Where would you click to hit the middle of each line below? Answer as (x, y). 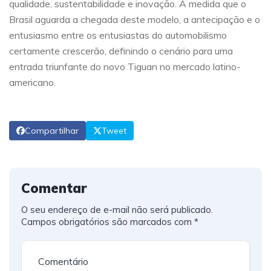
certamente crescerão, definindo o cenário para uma (121, 51)
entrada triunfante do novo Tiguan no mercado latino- (125, 66)
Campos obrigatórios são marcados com (108, 221)
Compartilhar (52, 130)
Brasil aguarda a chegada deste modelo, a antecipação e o (135, 19)
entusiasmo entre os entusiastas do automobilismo (118, 35)
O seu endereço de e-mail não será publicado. (117, 209)
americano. (32, 82)
